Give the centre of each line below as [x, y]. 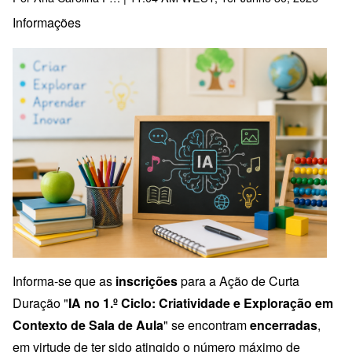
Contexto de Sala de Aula [88, 325]
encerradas [284, 325]
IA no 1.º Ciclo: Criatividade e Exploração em [201, 303]
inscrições [147, 281]
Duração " [40, 303]
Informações [47, 23]
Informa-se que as [64, 281]
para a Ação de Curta [238, 281]
